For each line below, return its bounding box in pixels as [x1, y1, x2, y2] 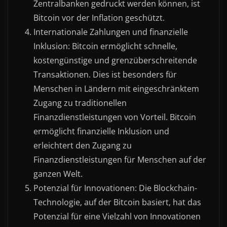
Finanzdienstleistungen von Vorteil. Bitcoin [33, 111, 196, 123]
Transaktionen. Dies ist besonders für [33, 68, 177, 80]
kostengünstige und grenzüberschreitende [33, 54, 197, 66]
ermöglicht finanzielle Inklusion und [33, 125, 169, 137]
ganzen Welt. [33, 168, 83, 179]
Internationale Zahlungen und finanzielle [33, 26, 188, 37]
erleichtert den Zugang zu [33, 139, 132, 151]
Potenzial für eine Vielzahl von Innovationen [33, 210, 201, 222]
